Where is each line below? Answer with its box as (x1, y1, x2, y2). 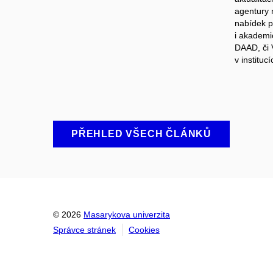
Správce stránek (53, 225, 116, 235)
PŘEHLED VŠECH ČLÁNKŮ (71, 129, 211, 140)
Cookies (129, 225, 160, 235)
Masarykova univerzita (83, 210, 170, 220)
